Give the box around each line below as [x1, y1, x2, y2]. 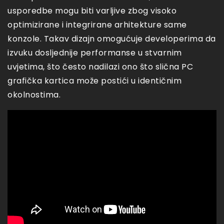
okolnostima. [7, 89, 60, 101]
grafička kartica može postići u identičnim [7, 75, 181, 87]
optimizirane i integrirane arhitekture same [7, 19, 187, 31]
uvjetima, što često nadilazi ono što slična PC [7, 61, 193, 73]
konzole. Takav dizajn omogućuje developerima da [7, 33, 216, 45]
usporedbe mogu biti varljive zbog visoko [7, 5, 176, 17]
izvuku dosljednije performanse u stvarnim [7, 47, 182, 59]
